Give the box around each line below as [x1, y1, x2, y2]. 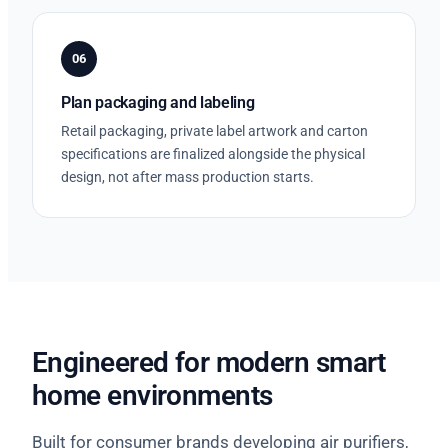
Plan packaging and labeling [61, 92, 255, 112]
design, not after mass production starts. [61, 168, 314, 185]
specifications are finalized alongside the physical [61, 145, 365, 162]
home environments [32, 378, 273, 412]
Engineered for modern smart [32, 345, 386, 379]
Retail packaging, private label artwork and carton [61, 122, 368, 139]
